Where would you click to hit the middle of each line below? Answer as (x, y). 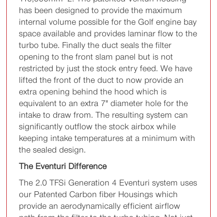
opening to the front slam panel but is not (96, 57)
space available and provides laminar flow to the (108, 34)
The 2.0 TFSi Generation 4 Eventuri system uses (108, 183)
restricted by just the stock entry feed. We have (106, 69)
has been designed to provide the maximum (101, 10)
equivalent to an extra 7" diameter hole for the (104, 103)
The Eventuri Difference (63, 166)
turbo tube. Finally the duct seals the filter (95, 45)
